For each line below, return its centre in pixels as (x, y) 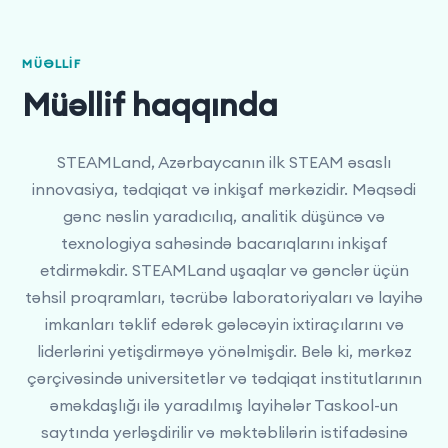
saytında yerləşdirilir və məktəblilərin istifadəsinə (224, 431)
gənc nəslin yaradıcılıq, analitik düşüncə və (224, 215)
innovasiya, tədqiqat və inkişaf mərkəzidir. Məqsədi (224, 188)
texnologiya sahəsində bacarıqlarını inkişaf (224, 242)
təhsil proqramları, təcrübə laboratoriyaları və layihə (224, 296)
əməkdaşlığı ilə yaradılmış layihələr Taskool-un (224, 404)
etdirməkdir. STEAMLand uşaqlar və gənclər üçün (224, 269)
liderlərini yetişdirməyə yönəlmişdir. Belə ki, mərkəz (224, 350)
